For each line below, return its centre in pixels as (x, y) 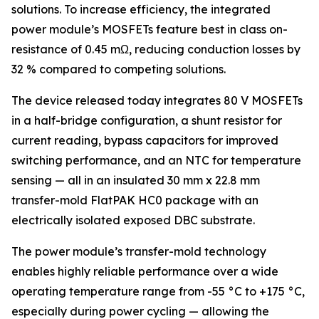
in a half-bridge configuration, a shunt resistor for (147, 120)
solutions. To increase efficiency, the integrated (141, 9)
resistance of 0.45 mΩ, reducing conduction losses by (156, 49)
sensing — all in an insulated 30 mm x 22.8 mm (136, 180)
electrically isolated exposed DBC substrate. (133, 220)
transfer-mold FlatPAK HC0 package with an (135, 200)
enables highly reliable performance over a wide (145, 271)
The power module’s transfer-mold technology (139, 251)
